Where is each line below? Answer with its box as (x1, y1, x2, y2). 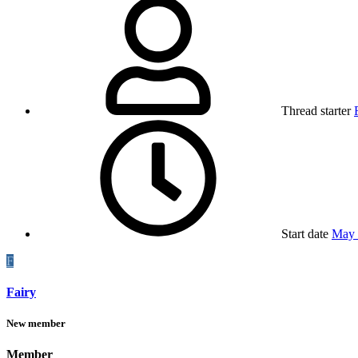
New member (6, 317, 66, 330)
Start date (281, 226, 328, 241)
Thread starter (281, 103, 351, 117)
